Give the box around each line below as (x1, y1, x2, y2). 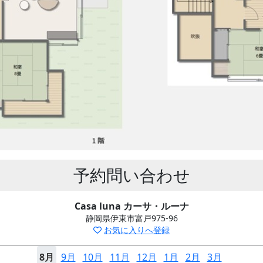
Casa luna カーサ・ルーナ (74, 200, 189, 213)
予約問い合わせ (73, 164, 190, 186)
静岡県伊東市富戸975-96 (85, 213, 178, 224)
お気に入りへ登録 (104, 224, 170, 235)
